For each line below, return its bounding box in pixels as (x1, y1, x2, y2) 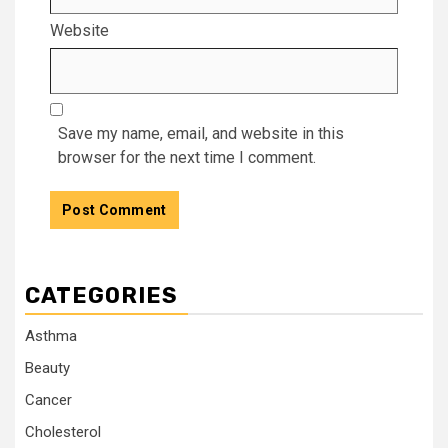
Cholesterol (25, 422, 101, 441)
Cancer (25, 390, 72, 409)
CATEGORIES (25, 281, 178, 309)
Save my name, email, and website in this (58, 123, 344, 143)
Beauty (25, 358, 70, 377)
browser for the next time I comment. (58, 147, 316, 167)
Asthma (25, 326, 77, 345)
